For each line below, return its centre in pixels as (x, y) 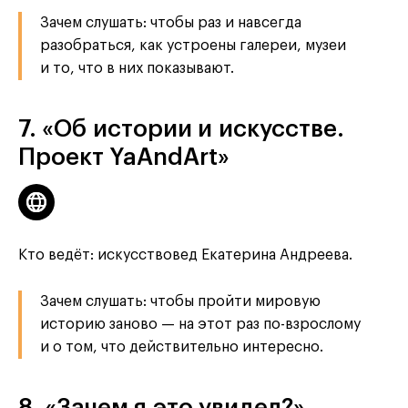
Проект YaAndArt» (124, 157)
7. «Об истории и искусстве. (181, 129)
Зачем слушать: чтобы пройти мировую (180, 301)
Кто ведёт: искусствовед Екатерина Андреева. (185, 255)
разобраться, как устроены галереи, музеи (193, 45)
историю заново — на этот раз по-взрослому (200, 324)
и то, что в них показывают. (137, 68)
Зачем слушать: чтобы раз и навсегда (171, 22)
